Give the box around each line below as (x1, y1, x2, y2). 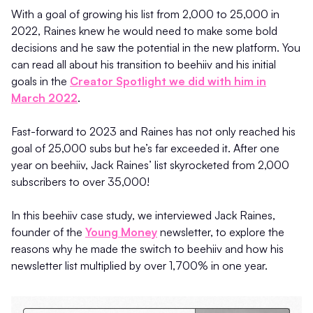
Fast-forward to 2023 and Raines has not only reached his (11, 124, 296, 139)
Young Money (85, 225, 157, 240)
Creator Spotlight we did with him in (70, 74, 266, 89)
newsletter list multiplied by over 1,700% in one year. (11, 259, 268, 273)
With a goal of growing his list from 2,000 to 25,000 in (11, 7, 279, 22)
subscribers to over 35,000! (11, 175, 150, 189)
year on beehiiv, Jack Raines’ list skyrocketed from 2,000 (11, 158, 289, 173)
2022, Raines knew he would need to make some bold (11, 24, 277, 38)
